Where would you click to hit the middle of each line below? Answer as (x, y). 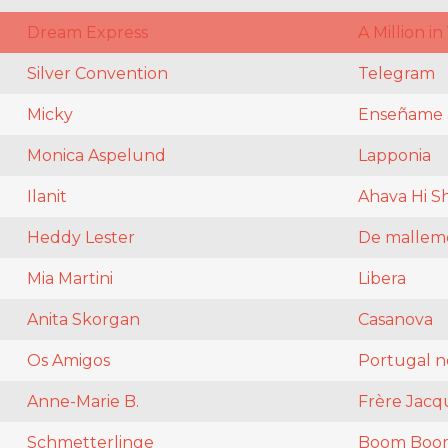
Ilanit (46, 197)
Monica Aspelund (96, 156)
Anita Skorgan (83, 320)
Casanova (395, 320)
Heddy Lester (80, 238)
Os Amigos (68, 361)
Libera (381, 279)
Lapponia (394, 156)
